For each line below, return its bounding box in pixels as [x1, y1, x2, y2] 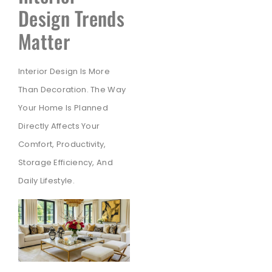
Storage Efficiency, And [18, 157, 113, 169]
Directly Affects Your [18, 120, 100, 132]
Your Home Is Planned [18, 102, 109, 114]
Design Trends [18, 4, 124, 33]
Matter [18, 27, 70, 56]
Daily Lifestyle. [18, 175, 75, 187]
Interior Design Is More [18, 66, 110, 78]
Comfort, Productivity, [18, 138, 106, 151]
